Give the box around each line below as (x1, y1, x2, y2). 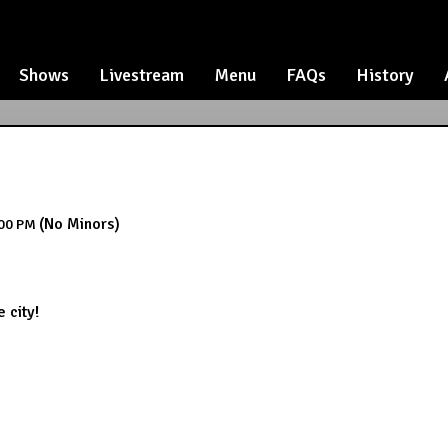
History (356, 64, 414, 86)
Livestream (99, 64, 184, 86)
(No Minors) (39, 214, 120, 234)
